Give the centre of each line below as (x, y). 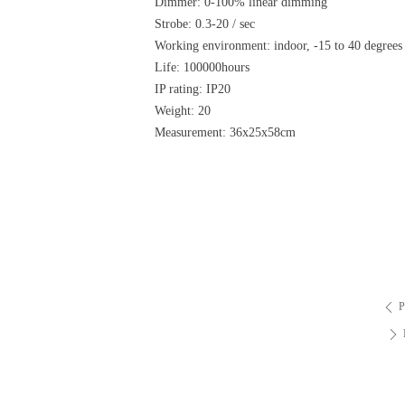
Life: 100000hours (202, 67)
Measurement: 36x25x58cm (225, 132)
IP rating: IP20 (200, 89)
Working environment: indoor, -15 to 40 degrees (278, 46)
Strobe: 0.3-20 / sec (205, 24)
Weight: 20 (183, 111)
